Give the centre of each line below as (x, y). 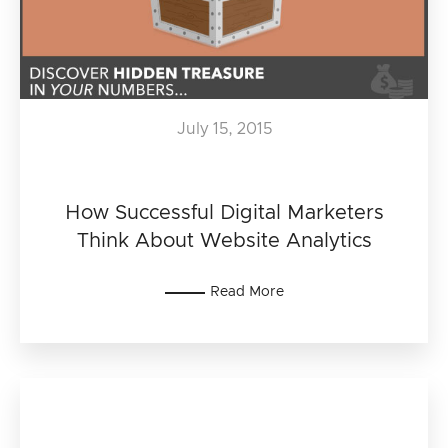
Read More (246, 292)
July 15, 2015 (224, 129)
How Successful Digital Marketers (224, 213)
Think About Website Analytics (224, 241)
